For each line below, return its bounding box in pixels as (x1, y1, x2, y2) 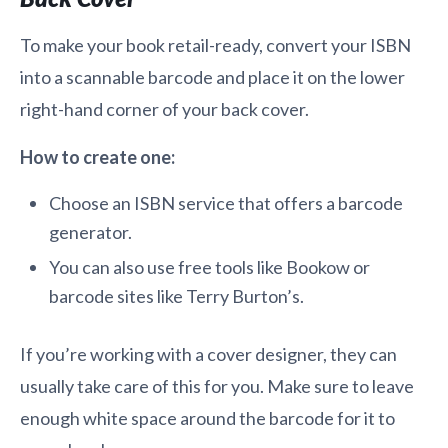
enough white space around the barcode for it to (20, 407, 395, 430)
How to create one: (20, 145, 175, 168)
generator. (48, 220, 132, 243)
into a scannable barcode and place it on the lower (20, 65, 405, 88)
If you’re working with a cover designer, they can (20, 343, 397, 366)
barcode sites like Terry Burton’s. (48, 285, 304, 308)
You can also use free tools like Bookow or (48, 256, 370, 279)
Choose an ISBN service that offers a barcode (48, 191, 403, 214)
